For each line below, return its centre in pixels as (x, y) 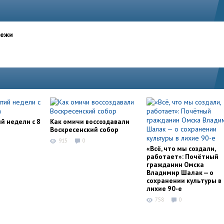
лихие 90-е (164, 189)
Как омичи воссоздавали (90, 122)
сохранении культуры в (184, 181)
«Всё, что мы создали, (181, 149)
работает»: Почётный (182, 157)
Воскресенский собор (84, 130)
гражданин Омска (175, 165)
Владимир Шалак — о (180, 173)
